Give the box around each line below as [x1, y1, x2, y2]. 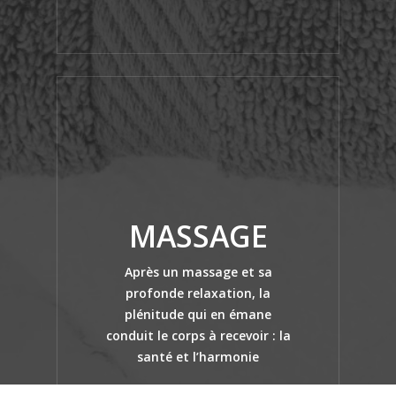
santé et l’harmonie [137, 347, 259, 365]
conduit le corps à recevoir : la [105, 326, 291, 344]
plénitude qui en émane [125, 305, 271, 323]
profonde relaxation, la [126, 284, 270, 301]
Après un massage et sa [124, 263, 272, 280]
